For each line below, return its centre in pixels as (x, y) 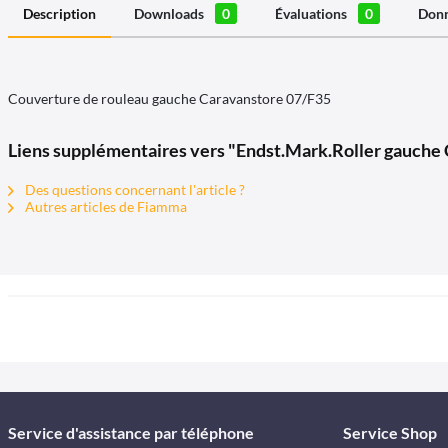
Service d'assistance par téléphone (131, 432)
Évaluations (312, 13)
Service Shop (389, 432)
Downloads (170, 13)
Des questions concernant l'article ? (133, 189)
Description (59, 13)
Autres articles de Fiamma (104, 206)
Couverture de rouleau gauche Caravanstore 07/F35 (169, 98)
